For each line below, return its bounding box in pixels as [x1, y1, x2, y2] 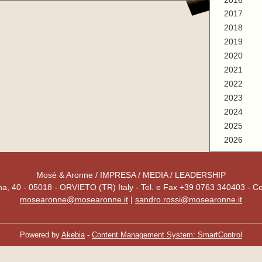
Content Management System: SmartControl [92, 230, 242, 239]
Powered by [20, 230, 61, 239]
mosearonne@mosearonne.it [20, 194, 128, 204]
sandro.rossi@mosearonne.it [135, 194, 242, 204]
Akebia [61, 230, 85, 239]
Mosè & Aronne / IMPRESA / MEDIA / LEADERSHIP [36, 170, 226, 180]
